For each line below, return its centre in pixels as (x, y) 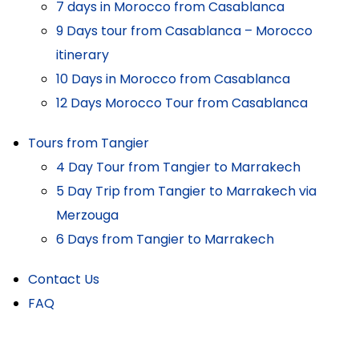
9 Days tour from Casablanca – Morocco (184, 30)
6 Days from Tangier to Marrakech (165, 239)
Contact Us (64, 279)
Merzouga (87, 215)
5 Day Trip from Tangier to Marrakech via (186, 191)
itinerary (83, 54)
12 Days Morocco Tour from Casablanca (182, 103)
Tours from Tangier (89, 143)
